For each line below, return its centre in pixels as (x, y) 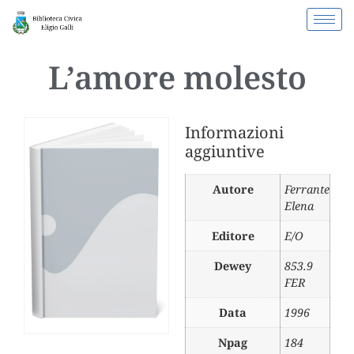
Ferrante (307, 190)
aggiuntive (225, 152)
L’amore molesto (177, 77)
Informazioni (234, 133)
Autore (233, 190)
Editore (233, 236)
